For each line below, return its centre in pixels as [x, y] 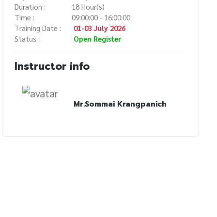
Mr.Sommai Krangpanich [120, 104]
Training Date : [38, 28]
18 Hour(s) [88, 6]
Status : [27, 38]
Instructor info [52, 66]
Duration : [30, 6]
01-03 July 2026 [100, 28]
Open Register [98, 38]
